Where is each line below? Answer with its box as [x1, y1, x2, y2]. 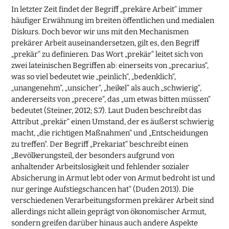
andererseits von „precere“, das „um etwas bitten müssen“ [11, 94, 211, 104]
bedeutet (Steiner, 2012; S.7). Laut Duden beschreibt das [11, 105, 202, 115]
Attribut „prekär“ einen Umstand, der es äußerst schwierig [11, 117, 214, 126]
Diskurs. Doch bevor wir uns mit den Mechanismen [11, 27, 189, 36]
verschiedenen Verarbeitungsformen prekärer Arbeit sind [11, 195, 215, 205]
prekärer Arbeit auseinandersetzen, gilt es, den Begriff [11, 38, 200, 48]
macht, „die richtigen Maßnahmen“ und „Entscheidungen [11, 128, 209, 138]
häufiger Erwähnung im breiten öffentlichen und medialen [11, 15, 215, 25]
